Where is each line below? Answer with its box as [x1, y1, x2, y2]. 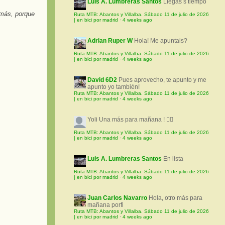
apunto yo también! [87, 83, 140, 91]
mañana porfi [87, 201, 124, 209]
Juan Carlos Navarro [87, 194, 147, 202]
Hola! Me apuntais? [134, 37, 187, 45]
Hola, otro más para [149, 194, 202, 202]
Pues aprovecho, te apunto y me [119, 76, 206, 84]
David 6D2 [87, 76, 117, 84]
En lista [163, 155, 183, 163]
